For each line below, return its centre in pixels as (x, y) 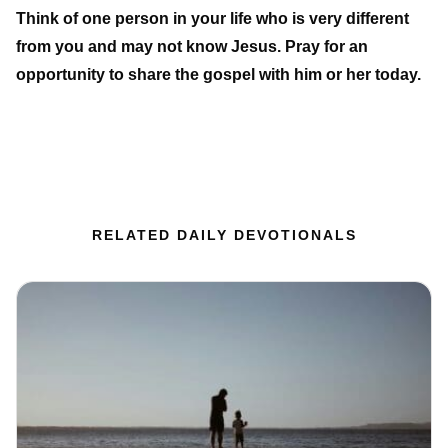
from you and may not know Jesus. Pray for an (192, 47)
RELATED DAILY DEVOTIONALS (224, 235)
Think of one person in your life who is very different (212, 19)
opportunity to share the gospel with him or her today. (218, 75)
